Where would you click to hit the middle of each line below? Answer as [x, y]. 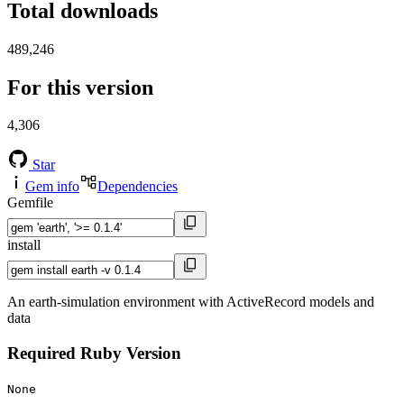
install [24, 245]
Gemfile [30, 203]
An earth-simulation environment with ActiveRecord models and [191, 302]
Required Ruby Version [94, 353]
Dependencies [138, 187]
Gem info [52, 187]
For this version [80, 87]
